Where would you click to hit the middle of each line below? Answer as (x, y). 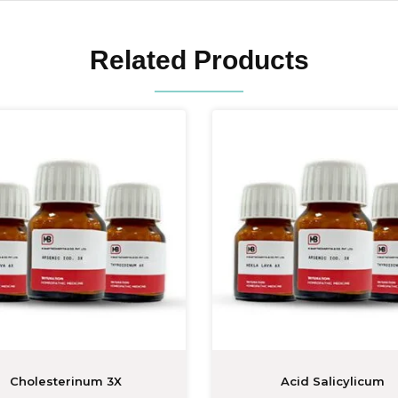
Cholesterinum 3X (66, 381)
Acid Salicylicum (332, 381)
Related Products (199, 60)
